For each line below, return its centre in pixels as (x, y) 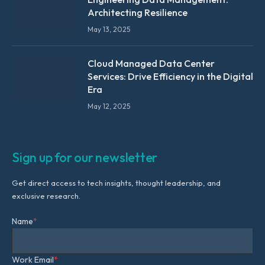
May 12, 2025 (109, 106)
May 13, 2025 (109, 29)
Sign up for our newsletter (85, 157)
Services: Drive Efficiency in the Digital (170, 76)
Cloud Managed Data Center (151, 63)
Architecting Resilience (138, 12)
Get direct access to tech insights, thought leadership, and (116, 182)
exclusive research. (46, 195)
